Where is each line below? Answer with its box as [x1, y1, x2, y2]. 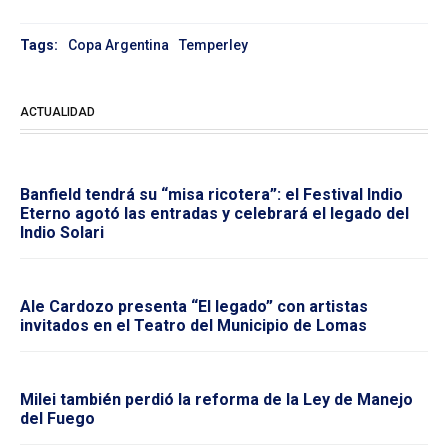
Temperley [179, 36, 248, 53]
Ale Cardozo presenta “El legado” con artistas [20, 296, 368, 316]
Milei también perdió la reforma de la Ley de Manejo [20, 389, 413, 409]
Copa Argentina [68, 36, 169, 53]
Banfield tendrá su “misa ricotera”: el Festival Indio [20, 184, 403, 204]
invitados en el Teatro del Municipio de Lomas [20, 315, 367, 335]
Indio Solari [20, 222, 104, 242]
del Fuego [20, 408, 95, 428]
